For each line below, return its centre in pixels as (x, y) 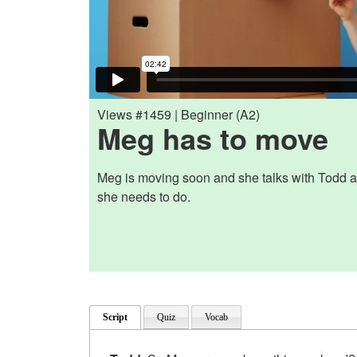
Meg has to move (213, 137)
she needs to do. (144, 196)
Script (115, 317)
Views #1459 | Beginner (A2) (178, 114)
